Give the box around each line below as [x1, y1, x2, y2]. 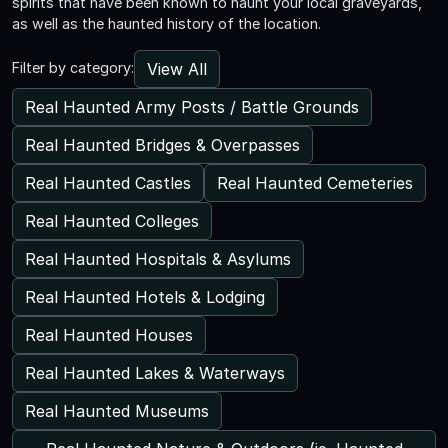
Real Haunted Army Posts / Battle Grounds [25, 96, 359, 117]
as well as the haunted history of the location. [12, 14, 321, 32]
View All [147, 58, 207, 79]
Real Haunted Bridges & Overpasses [25, 134, 300, 155]
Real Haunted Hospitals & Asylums [25, 248, 291, 269]
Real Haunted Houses [25, 324, 193, 345]
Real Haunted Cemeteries [217, 172, 413, 193]
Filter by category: [12, 58, 134, 76]
